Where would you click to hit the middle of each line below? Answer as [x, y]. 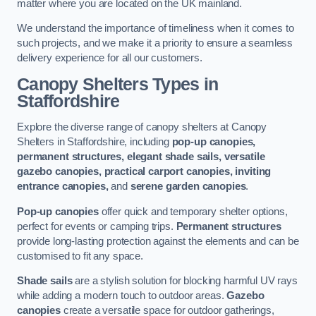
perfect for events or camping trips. [97, 226]
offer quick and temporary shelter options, [193, 211]
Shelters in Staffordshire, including [95, 142]
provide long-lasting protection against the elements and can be [158, 241]
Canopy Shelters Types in [118, 84]
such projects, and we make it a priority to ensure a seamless [155, 43]
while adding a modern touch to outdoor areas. [122, 296]
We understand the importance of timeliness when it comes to [156, 29]
